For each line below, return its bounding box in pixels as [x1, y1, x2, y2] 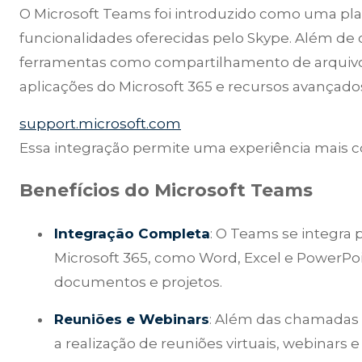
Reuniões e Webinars [54, 310, 210, 327]
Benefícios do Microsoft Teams [19, 179, 313, 202]
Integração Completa [54, 225, 211, 242]
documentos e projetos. [54, 273, 223, 290]
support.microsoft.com [19, 116, 181, 133]
